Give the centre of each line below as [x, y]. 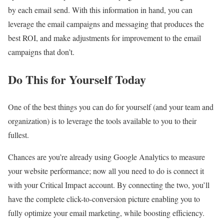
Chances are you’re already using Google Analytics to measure [106, 156]
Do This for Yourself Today [77, 79]
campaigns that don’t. [41, 51]
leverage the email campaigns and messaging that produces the [106, 23]
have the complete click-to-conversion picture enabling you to [104, 198]
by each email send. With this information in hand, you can [100, 9]
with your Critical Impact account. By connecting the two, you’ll [109, 184]
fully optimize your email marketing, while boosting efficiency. [106, 212]
